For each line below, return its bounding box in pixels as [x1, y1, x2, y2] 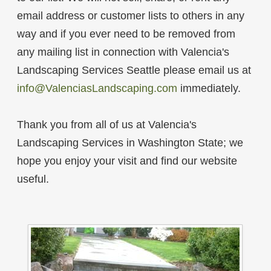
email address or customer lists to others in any [16, 10, 244, 22]
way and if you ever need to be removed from [16, 28, 235, 41]
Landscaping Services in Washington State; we [16, 137, 243, 149]
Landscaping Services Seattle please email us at [16, 64, 251, 77]
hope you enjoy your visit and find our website [16, 155, 237, 168]
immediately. [177, 82, 241, 95]
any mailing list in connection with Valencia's [16, 46, 229, 59]
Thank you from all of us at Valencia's [16, 119, 197, 131]
